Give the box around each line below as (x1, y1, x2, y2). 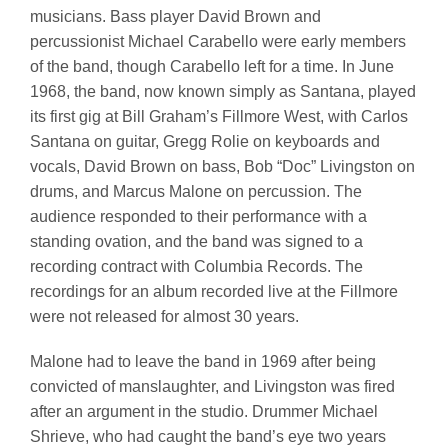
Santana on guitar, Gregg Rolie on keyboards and (30, 133, 380, 151)
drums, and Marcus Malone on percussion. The (30, 183, 362, 201)
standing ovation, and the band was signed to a (30, 233, 363, 251)
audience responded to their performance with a (30, 208, 367, 226)
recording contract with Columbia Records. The (30, 258, 363, 276)
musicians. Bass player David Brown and (30, 8, 321, 26)
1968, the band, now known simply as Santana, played (30, 83, 416, 101)
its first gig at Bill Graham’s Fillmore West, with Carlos (30, 108, 408, 126)
